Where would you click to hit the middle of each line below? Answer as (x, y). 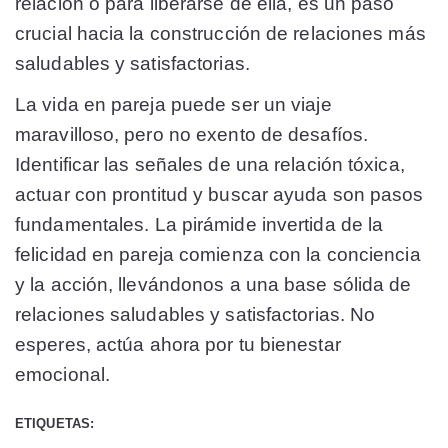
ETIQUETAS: (54, 424)
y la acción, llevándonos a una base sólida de (213, 285)
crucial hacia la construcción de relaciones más (220, 34)
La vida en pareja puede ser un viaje (173, 105)
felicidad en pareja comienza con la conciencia (218, 255)
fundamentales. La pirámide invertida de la (199, 225)
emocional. (62, 375)
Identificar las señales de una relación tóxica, (210, 165)
